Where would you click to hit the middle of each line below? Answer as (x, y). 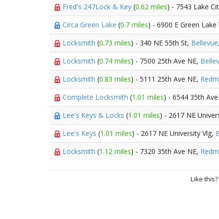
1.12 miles (115, 151)
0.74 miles (115, 61)
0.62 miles (151, 7)
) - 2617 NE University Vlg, (174, 133)
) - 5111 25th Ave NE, (166, 79)
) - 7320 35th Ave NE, (166, 151)
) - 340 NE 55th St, (161, 43)
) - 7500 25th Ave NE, (166, 61)
